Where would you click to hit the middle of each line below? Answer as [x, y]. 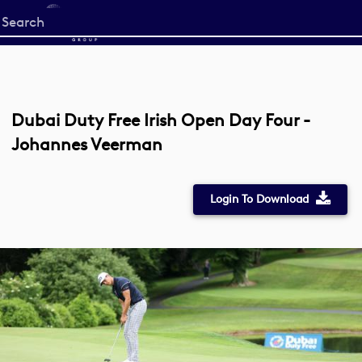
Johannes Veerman [87, 144]
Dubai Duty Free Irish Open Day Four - [161, 120]
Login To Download [259, 199]
